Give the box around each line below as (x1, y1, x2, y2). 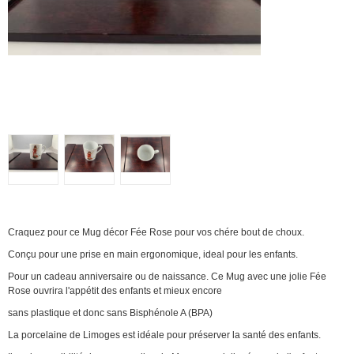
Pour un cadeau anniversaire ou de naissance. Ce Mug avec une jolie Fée (8, 271, 326, 282)
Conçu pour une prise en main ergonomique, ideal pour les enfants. (8, 249, 298, 260)
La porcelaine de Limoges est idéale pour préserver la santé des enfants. (8, 330, 321, 341)
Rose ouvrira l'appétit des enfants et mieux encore (8, 285, 222, 296)
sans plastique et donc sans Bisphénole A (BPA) (8, 307, 213, 318)
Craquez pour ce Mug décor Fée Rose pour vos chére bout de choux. (8, 227, 304, 238)
